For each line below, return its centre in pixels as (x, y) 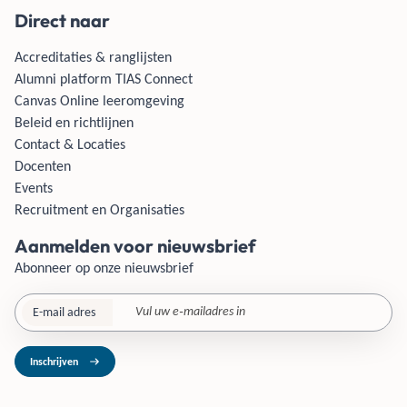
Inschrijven (54, 362)
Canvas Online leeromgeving (99, 100)
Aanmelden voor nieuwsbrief (135, 246)
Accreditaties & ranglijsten (93, 57)
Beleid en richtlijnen (74, 122)
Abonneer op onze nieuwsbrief (104, 268)
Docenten (43, 166)
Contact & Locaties (70, 144)
